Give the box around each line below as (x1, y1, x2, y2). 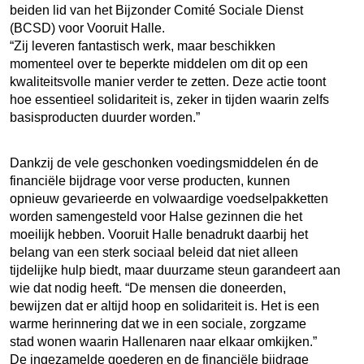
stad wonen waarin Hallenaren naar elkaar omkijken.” (10, 334, 317, 349)
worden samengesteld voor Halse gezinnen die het (10, 209, 302, 223)
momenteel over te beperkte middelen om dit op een (10, 56, 308, 71)
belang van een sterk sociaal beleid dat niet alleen (10, 245, 298, 259)
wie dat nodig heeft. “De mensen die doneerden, (10, 280, 286, 295)
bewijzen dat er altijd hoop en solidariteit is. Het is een (10, 298, 319, 313)
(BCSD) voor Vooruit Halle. (10, 20, 165, 35)
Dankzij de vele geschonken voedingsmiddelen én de (10, 155, 318, 170)
